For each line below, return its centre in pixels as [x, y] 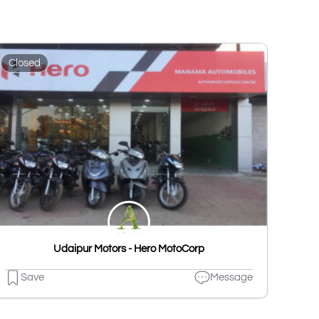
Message [231, 278]
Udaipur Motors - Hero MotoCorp [129, 249]
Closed [25, 63]
